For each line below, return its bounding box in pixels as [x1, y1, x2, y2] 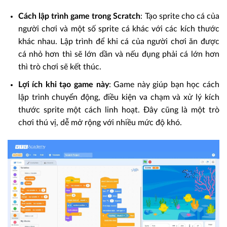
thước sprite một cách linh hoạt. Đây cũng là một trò [18, 105, 219, 114]
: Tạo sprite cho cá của [140, 12, 220, 21]
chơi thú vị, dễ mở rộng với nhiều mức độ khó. [18, 118, 182, 127]
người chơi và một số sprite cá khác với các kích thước [18, 25, 219, 33]
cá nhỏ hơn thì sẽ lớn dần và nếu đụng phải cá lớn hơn [18, 50, 219, 59]
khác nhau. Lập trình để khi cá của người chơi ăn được [18, 37, 219, 46]
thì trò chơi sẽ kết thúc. [18, 63, 101, 71]
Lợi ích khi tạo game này [18, 80, 109, 89]
